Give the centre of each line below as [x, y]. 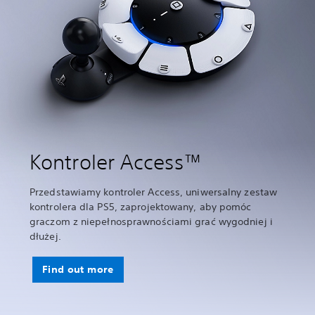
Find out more [78, 269]
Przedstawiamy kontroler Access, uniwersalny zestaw [154, 192]
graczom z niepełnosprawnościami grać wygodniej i [151, 221]
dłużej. [45, 236]
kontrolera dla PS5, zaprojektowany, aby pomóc [141, 206]
